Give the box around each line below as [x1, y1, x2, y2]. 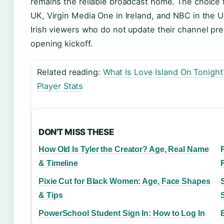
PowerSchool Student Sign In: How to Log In [38, 208, 205, 217]
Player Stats [37, 80, 83, 91]
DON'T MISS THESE [38, 126, 114, 137]
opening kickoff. [30, 38, 93, 48]
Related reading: [37, 66, 103, 77]
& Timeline [38, 158, 78, 167]
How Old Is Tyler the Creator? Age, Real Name [38, 144, 209, 153]
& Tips [38, 190, 63, 199]
